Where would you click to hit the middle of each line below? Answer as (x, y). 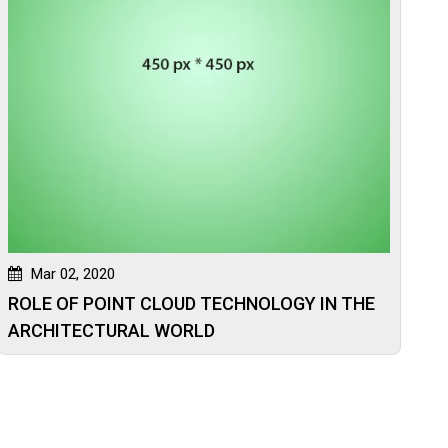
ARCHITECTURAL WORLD (111, 331)
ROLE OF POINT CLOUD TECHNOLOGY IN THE (191, 304)
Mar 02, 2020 (70, 274)
